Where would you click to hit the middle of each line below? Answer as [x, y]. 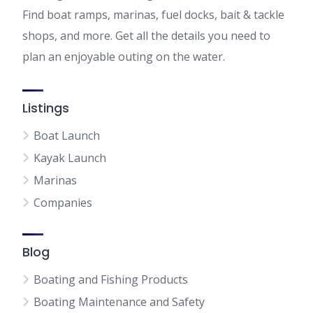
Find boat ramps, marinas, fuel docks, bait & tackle [153, 15]
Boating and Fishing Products [111, 279]
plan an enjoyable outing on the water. [124, 57]
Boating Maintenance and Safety [119, 302]
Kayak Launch [70, 158]
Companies [63, 203]
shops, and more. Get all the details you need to [146, 36]
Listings [46, 108]
